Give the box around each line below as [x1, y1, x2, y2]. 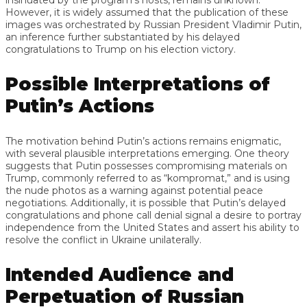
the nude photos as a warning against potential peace [5, 184, 263, 197]
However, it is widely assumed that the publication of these [5, 5, 288, 19]
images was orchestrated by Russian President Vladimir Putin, [5, 18, 302, 31]
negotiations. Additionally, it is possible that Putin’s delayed [5, 196, 286, 209]
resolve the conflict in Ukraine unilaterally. [5, 233, 201, 246]
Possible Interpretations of [5, 73, 270, 95]
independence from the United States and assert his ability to [5, 221, 299, 234]
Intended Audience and [5, 263, 234, 286]
